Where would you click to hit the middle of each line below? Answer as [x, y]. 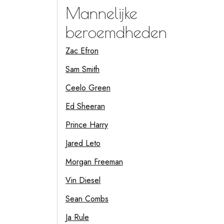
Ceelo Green [88, 88]
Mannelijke [101, 13]
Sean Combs [87, 199]
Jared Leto [83, 143]
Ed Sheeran [85, 106]
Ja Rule [77, 217]
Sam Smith [82, 69]
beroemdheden [116, 32]
